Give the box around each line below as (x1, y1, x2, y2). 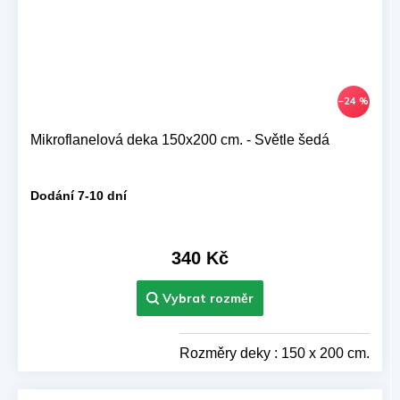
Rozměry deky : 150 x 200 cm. (179, 345, 370, 361)
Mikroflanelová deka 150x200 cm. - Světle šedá (30, 131, 329, 147)
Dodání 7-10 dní (30, 188, 127, 204)
